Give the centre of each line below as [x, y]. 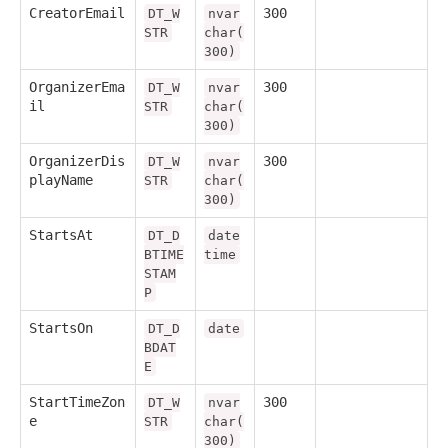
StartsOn [61, 328]
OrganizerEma [77, 87]
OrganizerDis [77, 161]
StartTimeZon [77, 402]
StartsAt [61, 235]
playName [61, 180]
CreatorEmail [77, 13]
